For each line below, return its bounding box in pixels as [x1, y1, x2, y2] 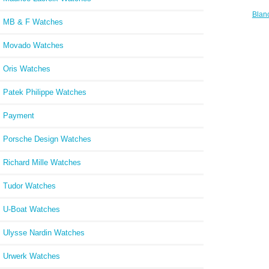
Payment [3, 110, 34, 120]
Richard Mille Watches [3, 157, 81, 167]
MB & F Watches [3, 17, 63, 26]
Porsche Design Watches [3, 134, 91, 144]
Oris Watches [3, 64, 50, 73]
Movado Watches [3, 40, 64, 50]
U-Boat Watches [3, 204, 60, 214]
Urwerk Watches [3, 251, 60, 261]
